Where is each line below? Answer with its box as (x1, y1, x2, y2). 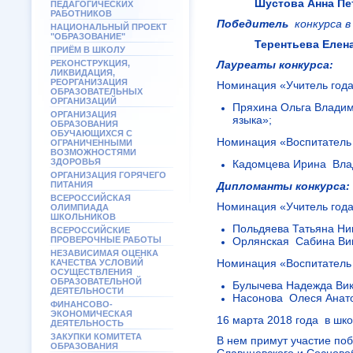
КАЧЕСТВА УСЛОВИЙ (50, 258, 143, 267)
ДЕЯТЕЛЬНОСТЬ (50, 318, 124, 328)
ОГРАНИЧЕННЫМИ (50, 138, 132, 147)
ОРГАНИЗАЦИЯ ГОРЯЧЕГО (50, 170, 166, 180)
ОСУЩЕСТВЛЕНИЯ (50, 267, 132, 277)
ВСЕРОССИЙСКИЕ (50, 225, 130, 235)
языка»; (232, 113, 272, 126)
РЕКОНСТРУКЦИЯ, (50, 58, 130, 68)
